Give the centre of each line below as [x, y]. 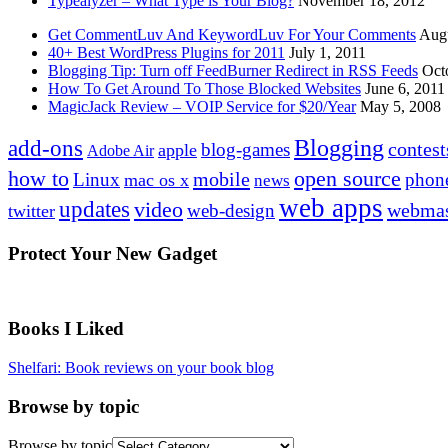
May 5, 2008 [400, 107]
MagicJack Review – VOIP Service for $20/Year [202, 107]
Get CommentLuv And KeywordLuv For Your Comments [232, 35]
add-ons [45, 148]
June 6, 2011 [405, 89]
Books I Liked [66, 329]
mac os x [156, 180]
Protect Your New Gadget [112, 254]
